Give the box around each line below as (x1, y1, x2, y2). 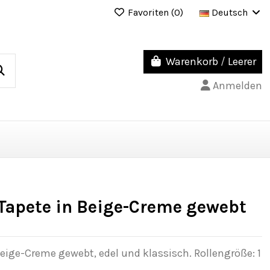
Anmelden (212, 78, 262, 92)
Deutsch (209, 6, 250, 18)
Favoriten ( (125, 6, 174, 18)
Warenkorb (165, 55, 218, 69)
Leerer (227, 55, 256, 69)
